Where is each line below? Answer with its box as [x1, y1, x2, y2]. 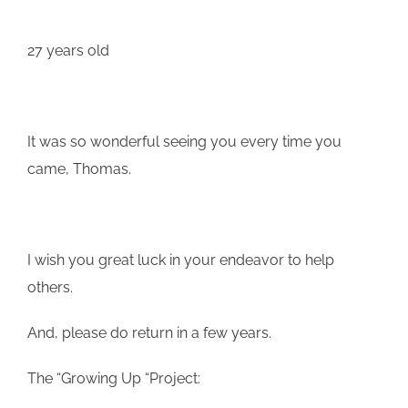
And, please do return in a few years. [27, 323, 271, 342]
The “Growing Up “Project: [27, 369, 200, 387]
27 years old [27, 41, 109, 59]
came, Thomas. [27, 159, 131, 178]
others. [27, 278, 73, 296]
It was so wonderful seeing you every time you [27, 132, 342, 150]
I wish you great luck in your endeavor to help [27, 250, 334, 269]
